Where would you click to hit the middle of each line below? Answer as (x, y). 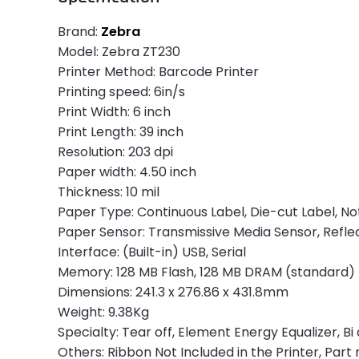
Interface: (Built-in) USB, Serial (152, 252)
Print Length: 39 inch (121, 132)
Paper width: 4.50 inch (127, 172)
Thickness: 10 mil (109, 192)
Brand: (79, 32)
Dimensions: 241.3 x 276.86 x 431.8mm (173, 292)
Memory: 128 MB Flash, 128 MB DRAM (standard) (206, 272)
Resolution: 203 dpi (115, 152)
